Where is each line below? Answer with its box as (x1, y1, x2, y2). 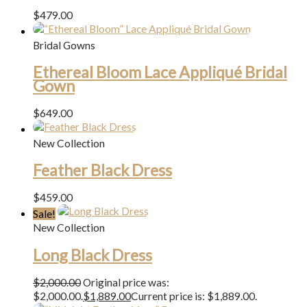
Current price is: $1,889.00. (131, 289, 257, 302)
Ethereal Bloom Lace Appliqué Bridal (33, 62, 287, 82)
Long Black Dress (33, 245, 152, 265)
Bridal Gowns (33, 38, 95, 51)
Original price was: (83, 275, 169, 288)
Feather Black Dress (33, 160, 172, 180)
